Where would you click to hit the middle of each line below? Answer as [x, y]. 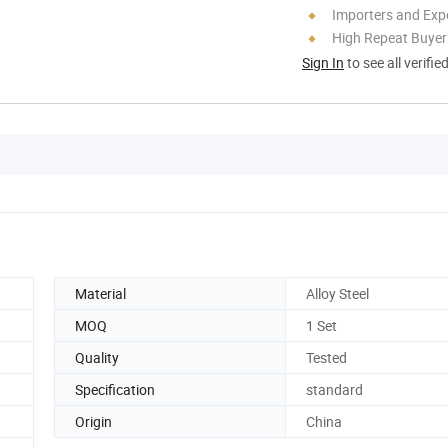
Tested [326, 357]
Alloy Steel [337, 293]
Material [100, 293]
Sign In [323, 62]
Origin [93, 421]
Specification [115, 389]
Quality [97, 357]
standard [334, 389]
